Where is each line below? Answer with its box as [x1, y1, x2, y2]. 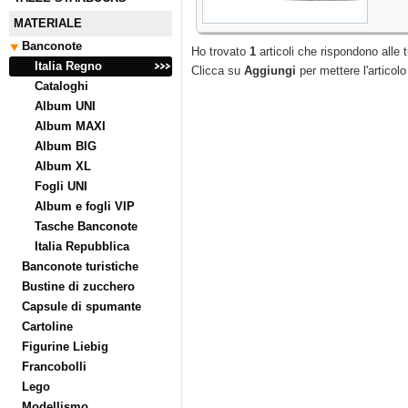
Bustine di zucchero [22, 280, 135, 293]
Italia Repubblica [35, 240, 129, 253]
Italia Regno [35, 59, 102, 73]
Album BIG [35, 139, 97, 153]
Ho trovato [191, 45, 250, 58]
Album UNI [35, 99, 96, 113]
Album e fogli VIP [35, 199, 135, 213]
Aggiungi [244, 64, 296, 77]
